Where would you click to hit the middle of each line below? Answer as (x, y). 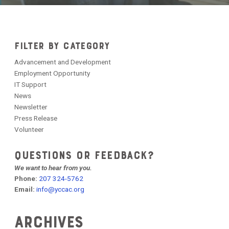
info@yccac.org (61, 189)
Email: (26, 189)
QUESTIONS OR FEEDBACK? (84, 155)
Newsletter (31, 107)
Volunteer (29, 129)
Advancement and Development (63, 62)
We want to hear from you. (53, 168)
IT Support (31, 84)
